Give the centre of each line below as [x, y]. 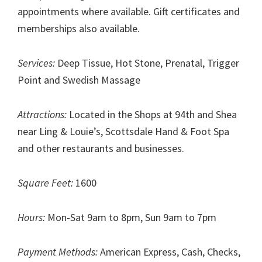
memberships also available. [79, 29]
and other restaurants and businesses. [101, 149]
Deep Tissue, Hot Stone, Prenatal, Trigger [147, 63]
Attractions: [42, 115]
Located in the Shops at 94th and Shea [152, 115]
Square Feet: [45, 183]
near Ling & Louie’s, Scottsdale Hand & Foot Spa [123, 132]
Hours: [31, 218]
